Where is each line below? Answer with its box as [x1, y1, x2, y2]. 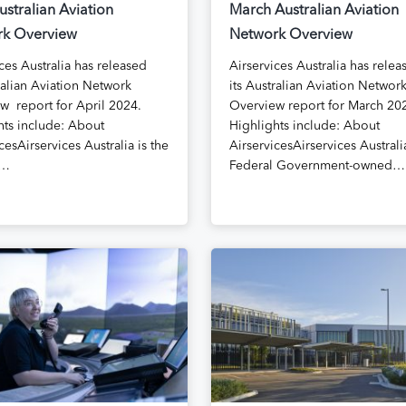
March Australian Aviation [228, 3, 399, 18]
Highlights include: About [228, 119, 380, 132]
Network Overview [228, 27, 353, 43]
